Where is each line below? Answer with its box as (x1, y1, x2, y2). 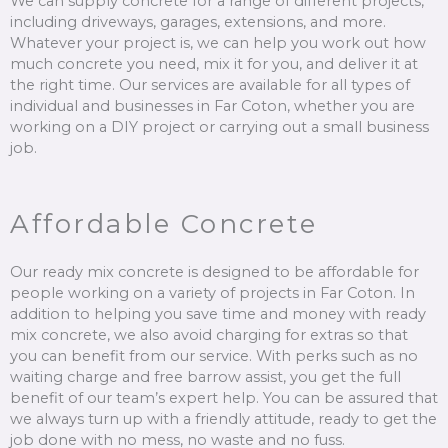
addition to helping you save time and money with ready (10, 305, 426, 324)
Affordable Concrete (10, 207, 318, 240)
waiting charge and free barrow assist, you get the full (10, 368, 401, 387)
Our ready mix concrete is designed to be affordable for (10, 263, 419, 282)
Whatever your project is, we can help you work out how (10, 34, 426, 53)
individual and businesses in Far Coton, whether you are (10, 97, 415, 116)
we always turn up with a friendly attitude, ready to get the (10, 410, 437, 429)
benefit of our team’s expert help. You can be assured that (10, 389, 438, 408)
